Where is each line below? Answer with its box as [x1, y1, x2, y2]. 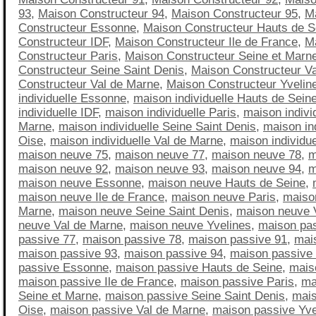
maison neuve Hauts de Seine [148, 176, 305, 190]
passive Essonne [18, 260, 109, 274]
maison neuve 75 [18, 147, 108, 162]
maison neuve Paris [171, 190, 276, 204]
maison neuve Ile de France [18, 190, 164, 204]
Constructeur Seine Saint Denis [18, 63, 184, 77]
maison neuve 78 [212, 147, 301, 162]
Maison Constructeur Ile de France [115, 35, 298, 49]
